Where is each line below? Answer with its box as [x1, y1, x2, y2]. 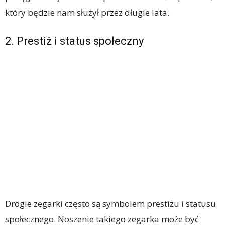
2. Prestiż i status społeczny [5, 34, 144, 47]
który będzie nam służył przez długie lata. [5, 6, 169, 18]
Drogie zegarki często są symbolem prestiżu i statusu [5, 197, 216, 209]
